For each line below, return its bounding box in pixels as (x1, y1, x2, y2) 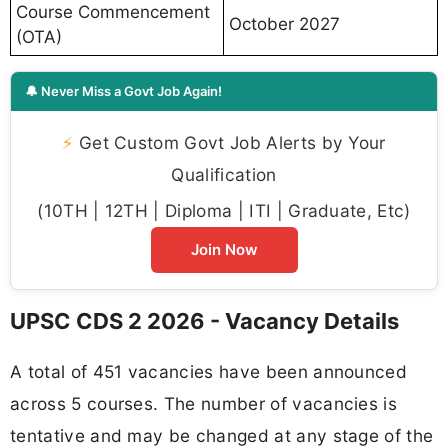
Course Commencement (16, 2, 210, 23)
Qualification (171, 164, 277, 186)
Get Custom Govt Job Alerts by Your (73, 132, 386, 154)
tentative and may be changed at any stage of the (10, 424, 434, 446)
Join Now (190, 240, 258, 260)
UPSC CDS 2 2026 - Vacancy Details (10, 308, 399, 335)
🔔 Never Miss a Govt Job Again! (25, 83, 222, 100)
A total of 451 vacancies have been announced (10, 360, 408, 382)
